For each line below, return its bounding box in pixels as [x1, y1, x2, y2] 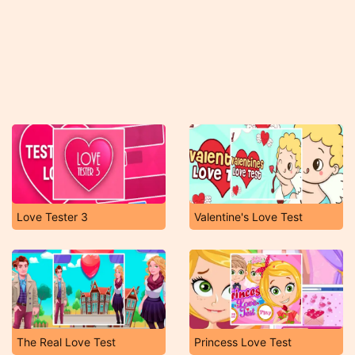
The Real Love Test [17, 335, 116, 349]
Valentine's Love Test [194, 210, 303, 223]
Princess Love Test [194, 335, 292, 349]
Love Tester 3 [17, 210, 88, 223]
